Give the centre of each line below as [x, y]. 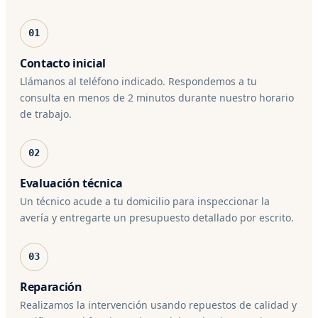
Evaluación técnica [71, 183]
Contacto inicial [63, 63]
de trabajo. [46, 114]
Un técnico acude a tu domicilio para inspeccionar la [145, 201]
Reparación [51, 286]
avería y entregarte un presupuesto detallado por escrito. [157, 217]
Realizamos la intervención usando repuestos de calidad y [158, 305]
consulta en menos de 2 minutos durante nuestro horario [157, 97]
